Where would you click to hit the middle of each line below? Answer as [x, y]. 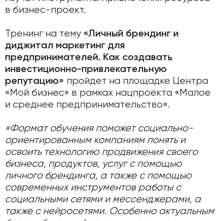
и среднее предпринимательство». [87, 105]
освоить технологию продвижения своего [101, 152]
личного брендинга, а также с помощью [98, 176]
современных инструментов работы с [93, 187]
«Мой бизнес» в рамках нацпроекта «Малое [108, 93]
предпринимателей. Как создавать [89, 57]
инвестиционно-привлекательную [86, 69]
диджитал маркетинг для [65, 46]
